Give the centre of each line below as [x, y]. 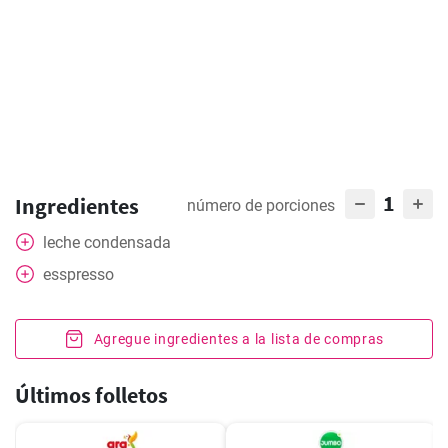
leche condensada [107, 242]
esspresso [78, 274]
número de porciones [261, 205]
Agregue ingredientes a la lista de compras [239, 339]
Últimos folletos [91, 395]
